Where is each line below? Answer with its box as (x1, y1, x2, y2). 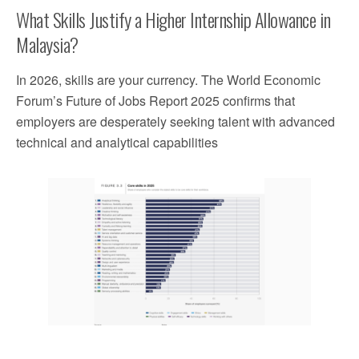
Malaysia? (16, 29, 79, 58)
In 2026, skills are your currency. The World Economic (16, 70, 321, 89)
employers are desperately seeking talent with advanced (16, 111, 335, 131)
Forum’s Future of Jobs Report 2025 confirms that (16, 91, 295, 110)
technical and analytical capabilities (16, 132, 218, 151)
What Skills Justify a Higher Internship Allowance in (16, 4, 331, 34)
